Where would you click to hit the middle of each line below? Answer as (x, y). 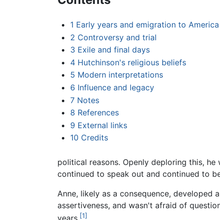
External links (102, 125)
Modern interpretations (120, 75)
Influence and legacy (116, 88)
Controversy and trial (117, 37)
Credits (94, 138)
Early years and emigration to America (147, 25)
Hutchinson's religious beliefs (132, 62)
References (98, 113)
